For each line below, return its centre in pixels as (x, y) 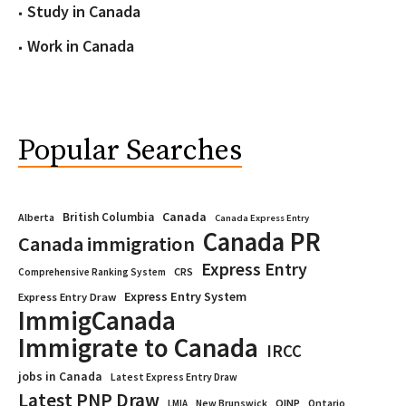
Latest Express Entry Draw (174, 377)
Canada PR (262, 242)
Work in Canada (81, 46)
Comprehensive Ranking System (92, 272)
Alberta (36, 218)
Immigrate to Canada (138, 348)
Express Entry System (185, 297)
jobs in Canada (60, 377)
